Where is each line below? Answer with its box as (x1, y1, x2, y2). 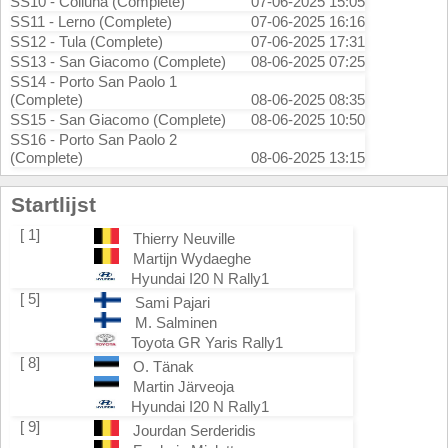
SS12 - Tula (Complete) (10, 33, 163, 50)
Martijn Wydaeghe (132, 250, 251, 267)
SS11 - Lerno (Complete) (10, 13, 172, 30)
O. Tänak (132, 358, 194, 375)
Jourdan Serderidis (132, 422, 256, 439)
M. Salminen (134, 314, 217, 331)
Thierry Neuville (132, 230, 235, 247)
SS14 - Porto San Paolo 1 (10, 73, 177, 90)
